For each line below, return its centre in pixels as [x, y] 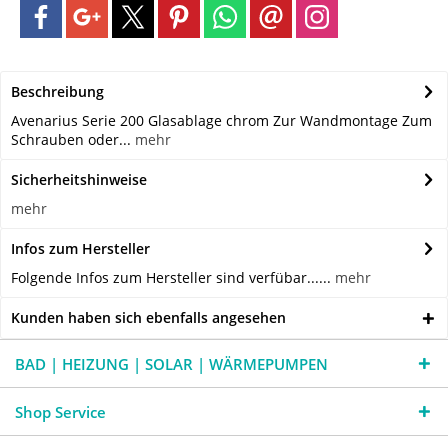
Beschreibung [57, 92]
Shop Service [60, 412]
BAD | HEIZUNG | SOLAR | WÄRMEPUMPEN [171, 364]
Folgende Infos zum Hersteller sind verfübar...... [173, 278]
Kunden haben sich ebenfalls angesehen [148, 318]
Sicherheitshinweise [79, 180]
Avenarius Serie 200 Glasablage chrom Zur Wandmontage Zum [221, 121]
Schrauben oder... [71, 140]
